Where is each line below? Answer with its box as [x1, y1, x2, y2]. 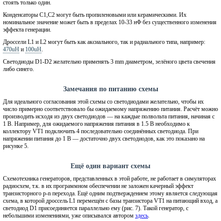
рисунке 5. [3, 142, 29, 149]
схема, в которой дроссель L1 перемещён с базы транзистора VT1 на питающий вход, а [3, 197, 218, 204]
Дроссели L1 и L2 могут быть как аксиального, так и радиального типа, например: [3, 38, 205, 45]
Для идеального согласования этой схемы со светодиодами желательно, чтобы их [3, 98, 204, 105]
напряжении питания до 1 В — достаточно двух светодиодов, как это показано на [3, 135, 205, 142]
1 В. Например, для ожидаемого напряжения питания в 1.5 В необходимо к [3, 120, 190, 127]
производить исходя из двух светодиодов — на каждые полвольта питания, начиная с [3, 112, 215, 120]
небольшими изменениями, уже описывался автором [3, 212, 135, 219]
